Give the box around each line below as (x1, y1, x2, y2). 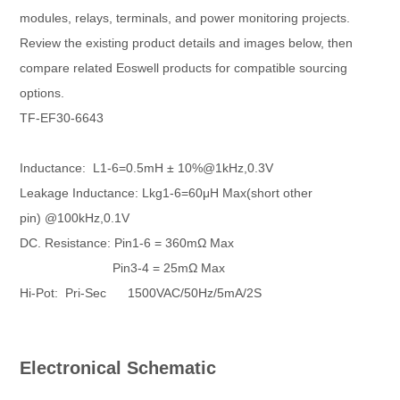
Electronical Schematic (20, 358, 222, 378)
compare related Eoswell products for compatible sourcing (20, 61, 348, 75)
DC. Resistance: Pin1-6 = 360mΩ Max (20, 236, 235, 250)
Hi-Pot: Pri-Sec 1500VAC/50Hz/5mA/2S (20, 286, 262, 300)
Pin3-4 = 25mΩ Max (20, 261, 226, 275)
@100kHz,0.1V (45, 211, 130, 225)
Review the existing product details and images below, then (20, 36, 354, 50)
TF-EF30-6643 (20, 111, 108, 125)
